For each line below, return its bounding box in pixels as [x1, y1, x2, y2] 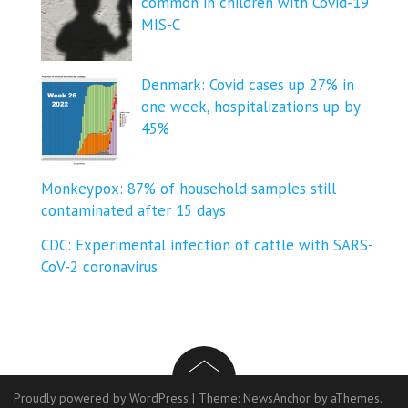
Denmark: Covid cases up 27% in [141, 75, 354, 96]
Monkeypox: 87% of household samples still [41, 178, 336, 199]
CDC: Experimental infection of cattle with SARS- [41, 235, 373, 256]
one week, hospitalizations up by [141, 97, 360, 117]
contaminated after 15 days [41, 200, 226, 221]
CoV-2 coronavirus [41, 257, 158, 278]
